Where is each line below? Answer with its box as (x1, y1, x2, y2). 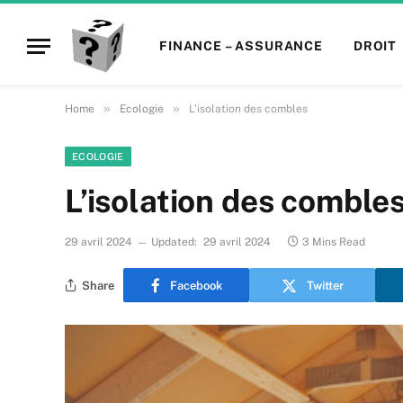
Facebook (169, 278, 222, 292)
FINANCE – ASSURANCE (159, 39, 323, 53)
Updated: (151, 236, 197, 248)
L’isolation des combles (189, 103, 308, 115)
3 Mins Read (302, 236, 365, 248)
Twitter (306, 278, 344, 292)
